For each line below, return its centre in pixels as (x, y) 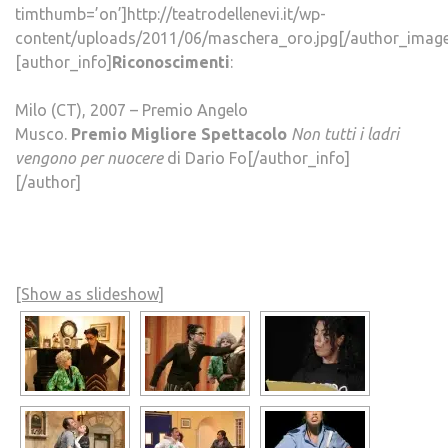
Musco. (43, 133)
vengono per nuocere (91, 157)
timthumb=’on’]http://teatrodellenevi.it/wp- (170, 13)
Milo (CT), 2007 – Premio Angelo (131, 109)
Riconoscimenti (171, 61)
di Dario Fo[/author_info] (258, 157)
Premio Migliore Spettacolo (179, 133)
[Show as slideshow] (89, 293)
